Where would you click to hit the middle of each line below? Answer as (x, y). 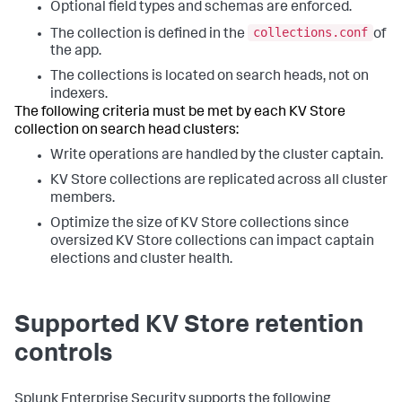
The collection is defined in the (149, 35)
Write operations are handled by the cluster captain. (217, 157)
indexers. (79, 96)
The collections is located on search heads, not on (210, 78)
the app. (76, 52)
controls (63, 356)
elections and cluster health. (141, 261)
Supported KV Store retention (189, 327)
